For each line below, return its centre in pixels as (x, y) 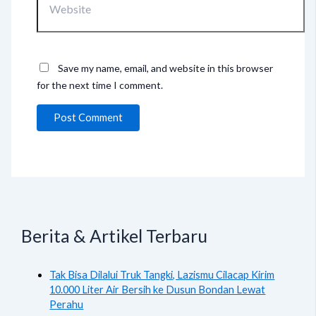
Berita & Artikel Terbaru (115, 236)
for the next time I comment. (100, 85)
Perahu (67, 305)
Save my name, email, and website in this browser (166, 68)
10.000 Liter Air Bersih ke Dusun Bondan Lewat (158, 290)
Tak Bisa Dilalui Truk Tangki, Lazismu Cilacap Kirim (162, 275)
